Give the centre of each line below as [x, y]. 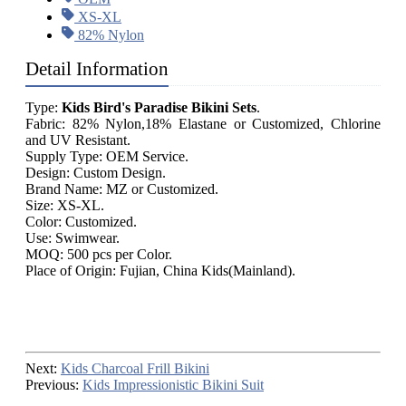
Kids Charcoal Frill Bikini [135, 369]
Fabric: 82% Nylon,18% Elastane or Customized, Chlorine [203, 124]
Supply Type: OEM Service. [111, 157]
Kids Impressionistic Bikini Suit [173, 385]
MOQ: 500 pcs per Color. [99, 255]
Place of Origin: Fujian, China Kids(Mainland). [160, 271]
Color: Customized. [81, 222]
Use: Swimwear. [72, 238]
